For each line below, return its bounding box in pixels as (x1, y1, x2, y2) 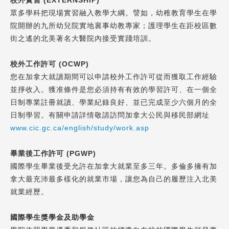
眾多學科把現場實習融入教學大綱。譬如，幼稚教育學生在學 (10, 9, 217, 17)
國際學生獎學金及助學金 (10, 213, 95, 222)
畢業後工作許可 (10, 149, 64, 158)
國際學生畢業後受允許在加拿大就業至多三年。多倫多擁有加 (10, 162, 217, 171)
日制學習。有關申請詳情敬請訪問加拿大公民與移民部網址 (10, 111, 210, 120)
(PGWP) (64, 149, 96, 158)
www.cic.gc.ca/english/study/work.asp (10, 124, 149, 132)
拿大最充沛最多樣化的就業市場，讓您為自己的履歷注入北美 (10, 175, 217, 184)
